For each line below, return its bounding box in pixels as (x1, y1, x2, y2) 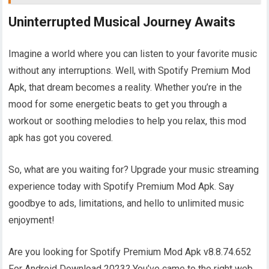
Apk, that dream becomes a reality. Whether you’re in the (8, 81, 243, 93)
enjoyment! (8, 214, 55, 226)
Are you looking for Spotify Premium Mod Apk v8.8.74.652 (8, 246, 252, 258)
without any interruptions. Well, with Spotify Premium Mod (8, 64, 251, 76)
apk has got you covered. (8, 131, 113, 144)
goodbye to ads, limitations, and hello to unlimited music (8, 197, 244, 209)
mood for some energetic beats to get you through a (8, 98, 228, 110)
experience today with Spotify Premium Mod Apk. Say (8, 180, 235, 192)
